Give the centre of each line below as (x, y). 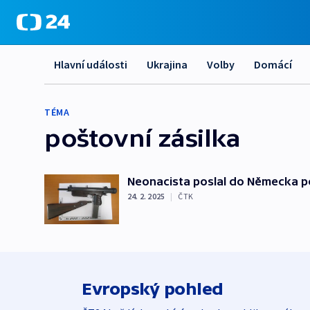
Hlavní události (91, 64)
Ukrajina (167, 64)
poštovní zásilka (143, 138)
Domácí (273, 64)
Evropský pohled (153, 289)
